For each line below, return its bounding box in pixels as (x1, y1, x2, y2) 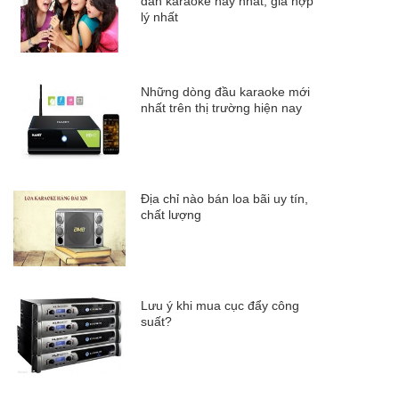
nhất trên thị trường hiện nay (141, 101, 302, 115)
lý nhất (141, 10, 178, 24)
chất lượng (141, 208, 201, 222)
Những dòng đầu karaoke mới (141, 85, 310, 99)
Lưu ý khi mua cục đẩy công (141, 298, 299, 313)
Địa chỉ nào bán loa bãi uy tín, (141, 191, 308, 206)
